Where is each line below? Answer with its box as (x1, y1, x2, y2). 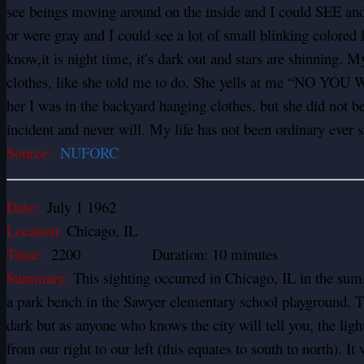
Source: (6, 141, 60, 162)
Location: (6, 219, 63, 240)
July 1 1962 (38, 196, 116, 217)
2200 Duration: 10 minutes (42, 243, 278, 264)
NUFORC (60, 141, 123, 162)
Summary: (6, 266, 69, 288)
